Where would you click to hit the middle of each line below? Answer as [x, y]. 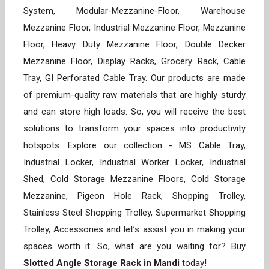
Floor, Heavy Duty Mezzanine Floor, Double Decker [134, 45]
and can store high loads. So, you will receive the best [134, 112]
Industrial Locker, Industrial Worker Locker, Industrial [134, 162]
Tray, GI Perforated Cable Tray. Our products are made [134, 78]
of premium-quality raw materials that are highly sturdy [134, 95]
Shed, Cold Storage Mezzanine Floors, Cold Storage [134, 179]
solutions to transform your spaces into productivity [134, 129]
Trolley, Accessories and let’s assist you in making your [134, 230]
